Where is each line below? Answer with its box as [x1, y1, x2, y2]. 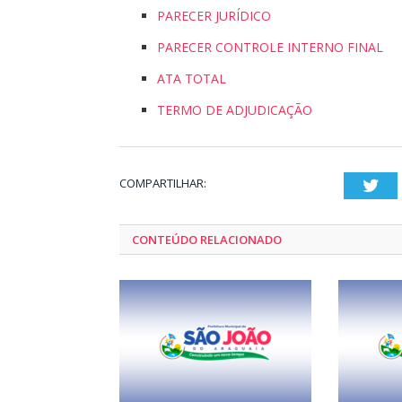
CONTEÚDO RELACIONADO [132, 232, 282, 248]
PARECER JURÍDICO [157, 7, 271, 24]
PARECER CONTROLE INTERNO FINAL [157, 39, 383, 56]
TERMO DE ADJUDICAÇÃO [157, 101, 312, 118]
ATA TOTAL [157, 70, 226, 87]
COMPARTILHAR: [119, 175, 206, 191]
